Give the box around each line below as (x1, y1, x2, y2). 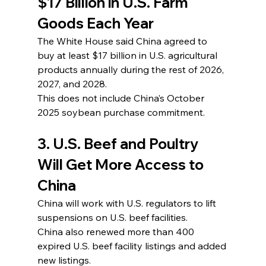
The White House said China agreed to (37, 34, 210, 47)
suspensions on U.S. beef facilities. (37, 211, 188, 223)
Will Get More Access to (37, 155, 207, 173)
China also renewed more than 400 (37, 225, 197, 237)
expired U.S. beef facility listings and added (37, 239, 229, 252)
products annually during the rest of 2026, (37, 63, 226, 75)
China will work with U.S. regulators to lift (37, 197, 218, 209)
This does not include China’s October (37, 91, 207, 104)
